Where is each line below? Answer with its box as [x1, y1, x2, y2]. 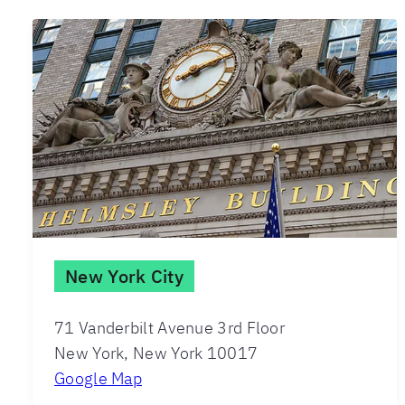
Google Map [54, 367, 143, 389]
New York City [65, 263, 184, 288]
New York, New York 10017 [54, 342, 259, 363]
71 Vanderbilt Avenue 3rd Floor [54, 316, 286, 338]
